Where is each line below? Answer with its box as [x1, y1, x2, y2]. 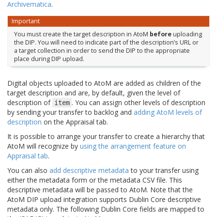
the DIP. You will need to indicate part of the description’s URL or [14, 38, 199, 46]
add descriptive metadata [49, 166, 129, 175]
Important [11, 17, 40, 26]
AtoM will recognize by [7, 141, 80, 151]
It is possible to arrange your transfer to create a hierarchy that [7, 132, 205, 141]
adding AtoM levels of [134, 108, 202, 117]
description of [7, 98, 52, 108]
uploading [171, 30, 202, 38]
